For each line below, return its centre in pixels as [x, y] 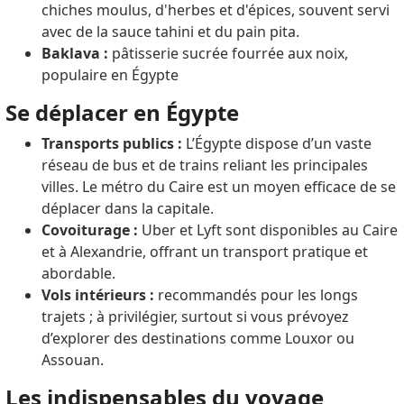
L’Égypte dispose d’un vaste [276, 143]
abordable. [78, 273]
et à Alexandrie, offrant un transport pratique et [204, 251]
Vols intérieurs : [97, 294]
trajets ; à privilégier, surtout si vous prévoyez [195, 316]
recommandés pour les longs [256, 294]
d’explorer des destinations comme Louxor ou [197, 338]
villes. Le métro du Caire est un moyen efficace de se [218, 186]
